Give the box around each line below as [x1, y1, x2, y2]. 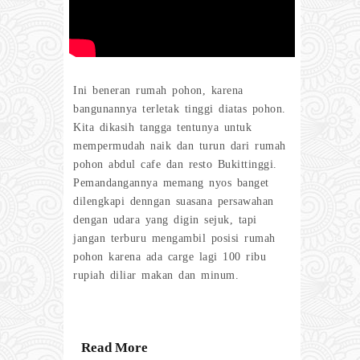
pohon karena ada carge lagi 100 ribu [73, 251, 266, 264]
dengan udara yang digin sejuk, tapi [73, 214, 257, 227]
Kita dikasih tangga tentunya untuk [73, 121, 252, 134]
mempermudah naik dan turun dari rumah [73, 140, 286, 153]
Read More [81, 340, 148, 356]
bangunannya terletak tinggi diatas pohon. [73, 103, 286, 116]
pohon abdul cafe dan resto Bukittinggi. [73, 158, 277, 171]
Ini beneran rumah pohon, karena [73, 84, 243, 97]
